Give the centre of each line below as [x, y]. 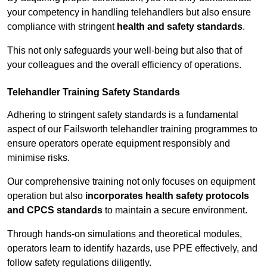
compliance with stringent [62, 27]
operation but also [46, 196]
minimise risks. [38, 158]
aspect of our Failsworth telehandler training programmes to [132, 129]
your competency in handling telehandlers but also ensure [129, 13]
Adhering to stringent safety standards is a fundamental [123, 115]
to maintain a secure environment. [175, 210]
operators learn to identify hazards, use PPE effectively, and [132, 249]
